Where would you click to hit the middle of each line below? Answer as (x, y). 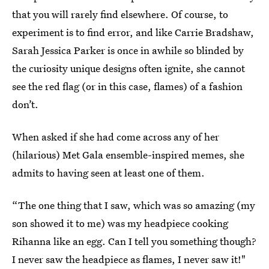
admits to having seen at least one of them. (108, 173)
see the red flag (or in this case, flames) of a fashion (127, 86)
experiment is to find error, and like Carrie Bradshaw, (133, 32)
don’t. (25, 104)
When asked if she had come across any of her (116, 137)
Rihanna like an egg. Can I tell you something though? (134, 241)
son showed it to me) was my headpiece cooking (120, 223)
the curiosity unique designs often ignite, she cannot (128, 68)
